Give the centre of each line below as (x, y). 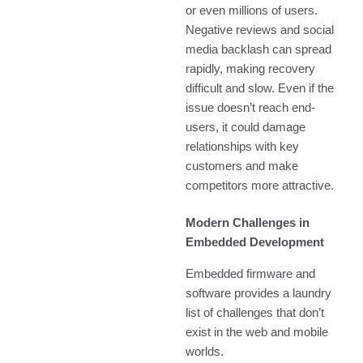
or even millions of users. (252, 11)
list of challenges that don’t (255, 312)
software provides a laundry (259, 293)
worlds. (205, 351)
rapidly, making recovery (251, 69)
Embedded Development (255, 243)
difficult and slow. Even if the (260, 89)
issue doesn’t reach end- (251, 108)
